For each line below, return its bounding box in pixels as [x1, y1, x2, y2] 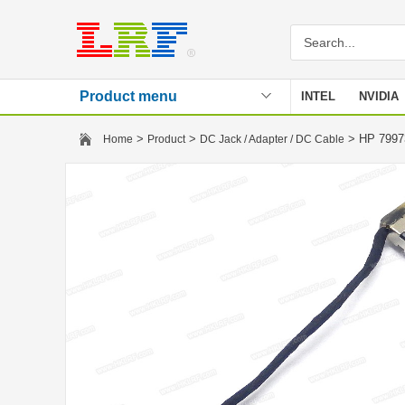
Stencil [301, 124, 340, 137]
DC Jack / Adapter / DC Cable [200, 133, 344, 146]
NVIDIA [359, 89, 399, 103]
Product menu [80, 89, 177, 104]
